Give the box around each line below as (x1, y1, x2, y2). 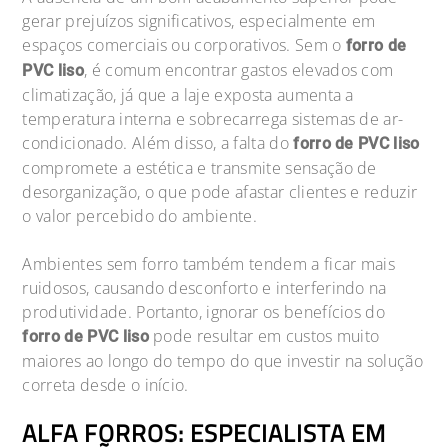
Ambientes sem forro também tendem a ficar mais (22, 252, 396, 275)
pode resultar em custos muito (148, 324, 380, 347)
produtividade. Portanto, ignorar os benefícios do (22, 300, 386, 323)
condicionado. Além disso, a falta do (22, 131, 294, 154)
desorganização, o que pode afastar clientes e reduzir (22, 180, 418, 203)
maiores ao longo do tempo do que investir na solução (22, 349, 424, 372)
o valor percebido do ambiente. (22, 204, 258, 227)
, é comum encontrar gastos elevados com (83, 58, 394, 81)
